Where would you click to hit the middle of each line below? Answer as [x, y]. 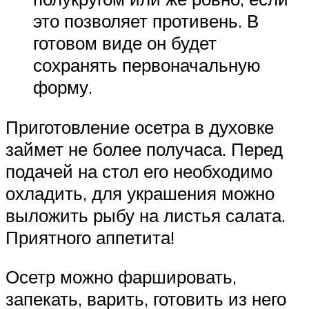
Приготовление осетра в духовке [140, 127]
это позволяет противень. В [146, 21]
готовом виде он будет [125, 43]
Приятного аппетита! [90, 237]
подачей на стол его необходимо [139, 171]
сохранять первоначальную [147, 65]
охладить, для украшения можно [140, 193]
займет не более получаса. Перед [144, 149]
